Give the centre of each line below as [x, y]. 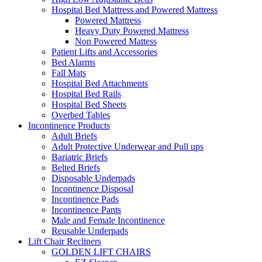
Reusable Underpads [90, 230]
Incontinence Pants [86, 209]
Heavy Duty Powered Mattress [132, 30]
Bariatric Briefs [80, 157]
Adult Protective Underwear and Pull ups [127, 146]
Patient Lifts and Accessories [104, 51]
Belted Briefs [76, 167]
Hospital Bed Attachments [100, 83]
